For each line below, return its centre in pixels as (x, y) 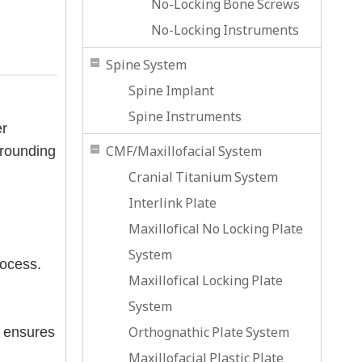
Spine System (146, 65)
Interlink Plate (173, 203)
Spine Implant (171, 90)
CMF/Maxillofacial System (184, 151)
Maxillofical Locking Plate (206, 280)
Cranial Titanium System (203, 177)
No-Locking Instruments (225, 30)
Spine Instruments (185, 116)
